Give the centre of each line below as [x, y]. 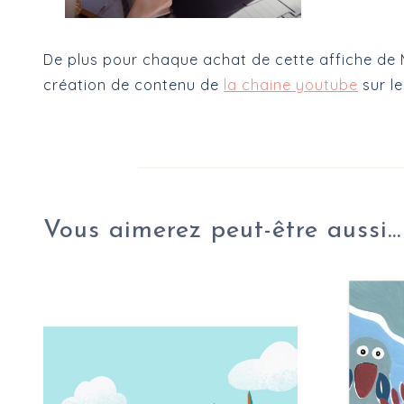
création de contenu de [133, 85]
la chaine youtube [291, 85]
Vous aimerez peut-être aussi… [222, 231]
